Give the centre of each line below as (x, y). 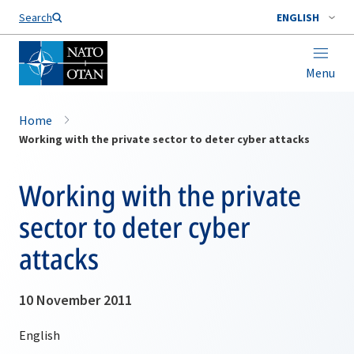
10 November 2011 (75, 300)
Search (36, 17)
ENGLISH (298, 17)
